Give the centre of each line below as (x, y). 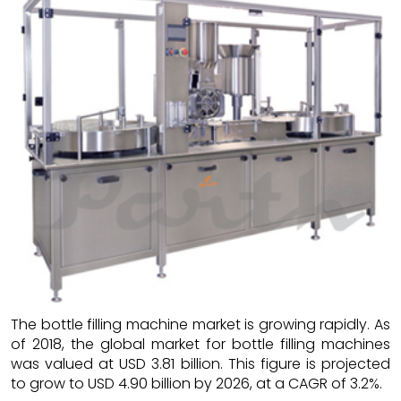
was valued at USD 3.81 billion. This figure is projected (200, 364)
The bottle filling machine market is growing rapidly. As (200, 325)
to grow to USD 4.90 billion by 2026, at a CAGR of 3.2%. (196, 384)
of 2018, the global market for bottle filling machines (200, 345)
